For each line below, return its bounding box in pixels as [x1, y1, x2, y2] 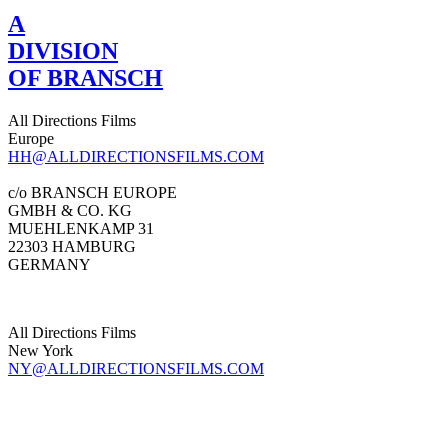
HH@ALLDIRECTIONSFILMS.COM [8, 148, 264, 166]
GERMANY [8, 256, 91, 274]
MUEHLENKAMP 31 [8, 220, 154, 238]
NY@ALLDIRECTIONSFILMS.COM [8, 360, 264, 378]
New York [8, 342, 73, 360]
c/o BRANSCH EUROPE [8, 184, 177, 202]
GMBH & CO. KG [8, 202, 132, 220]
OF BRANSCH [8, 65, 163, 92]
